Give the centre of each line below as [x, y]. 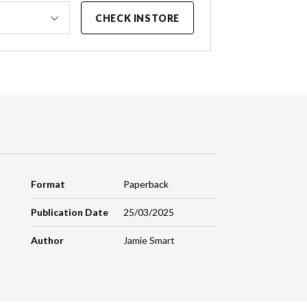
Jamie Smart [149, 241]
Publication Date [70, 212]
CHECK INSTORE [137, 19]
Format [48, 184]
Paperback [146, 184]
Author [48, 241]
